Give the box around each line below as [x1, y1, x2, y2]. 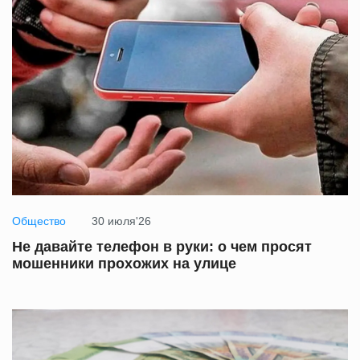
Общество [12, 214, 66, 227]
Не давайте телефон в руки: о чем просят [12, 238, 312, 255]
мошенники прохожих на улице [12, 255, 236, 272]
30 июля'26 [92, 214, 151, 227]
